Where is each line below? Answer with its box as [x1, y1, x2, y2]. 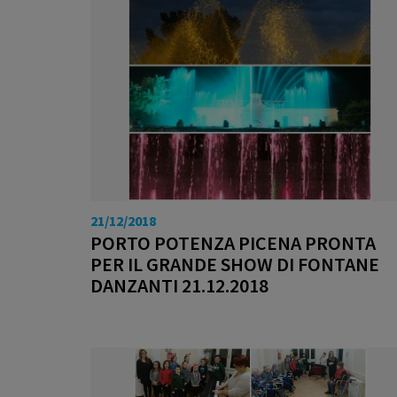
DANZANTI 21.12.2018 [90, 273, 269, 298]
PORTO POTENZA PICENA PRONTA [90, 230, 376, 255]
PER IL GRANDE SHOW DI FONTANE [90, 252, 379, 276]
